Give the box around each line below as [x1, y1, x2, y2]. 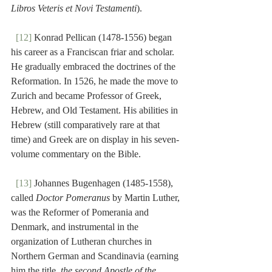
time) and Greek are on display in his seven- [11, 134, 179, 145]
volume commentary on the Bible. [11, 149, 141, 160]
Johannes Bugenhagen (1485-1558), [32, 178, 175, 189]
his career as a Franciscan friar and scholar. [11, 47, 177, 58]
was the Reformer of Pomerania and [11, 207, 151, 218]
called [11, 192, 36, 203]
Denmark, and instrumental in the [11, 222, 141, 233]
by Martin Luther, [110, 192, 182, 203]
